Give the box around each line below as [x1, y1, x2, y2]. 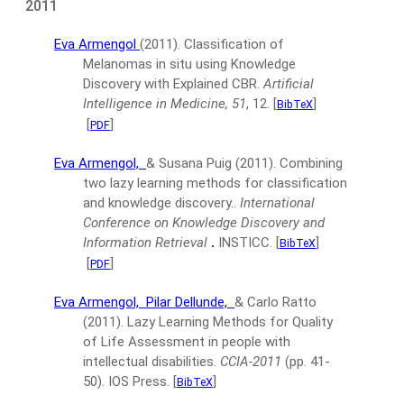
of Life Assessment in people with [83, 334, 290, 350]
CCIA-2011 [220, 353, 281, 370]
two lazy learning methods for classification [83, 175, 347, 191]
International [240, 195, 315, 211]
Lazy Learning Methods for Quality [127, 314, 333, 330]
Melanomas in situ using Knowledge [83, 56, 296, 72]
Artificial [263, 76, 314, 92]
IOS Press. [108, 373, 170, 390]
